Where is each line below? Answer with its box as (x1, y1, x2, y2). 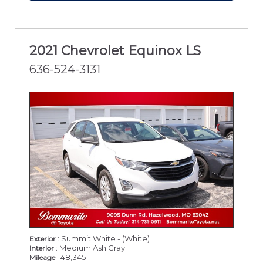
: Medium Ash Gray (54, 243, 125, 253)
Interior (29, 244, 54, 253)
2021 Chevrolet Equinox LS (29, 42, 201, 59)
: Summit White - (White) (56, 234, 150, 244)
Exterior (29, 234, 56, 244)
